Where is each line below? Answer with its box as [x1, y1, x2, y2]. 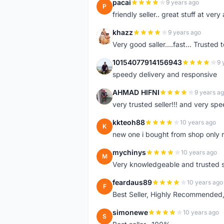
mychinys [112, 148, 146, 156]
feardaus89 [112, 178, 152, 186]
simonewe [112, 208, 148, 216]
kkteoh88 [112, 118, 145, 126]
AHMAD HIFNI [112, 88, 159, 96]
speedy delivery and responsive [112, 70, 217, 78]
